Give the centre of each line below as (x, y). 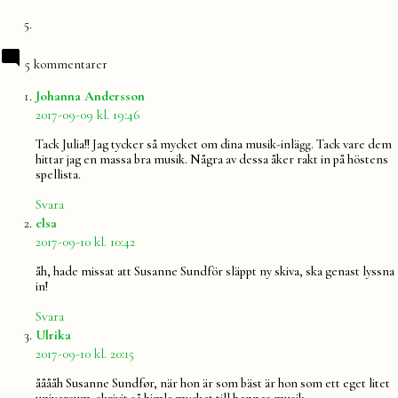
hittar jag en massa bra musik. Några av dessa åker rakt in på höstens (212, 160)
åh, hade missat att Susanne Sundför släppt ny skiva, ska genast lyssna (215, 272)
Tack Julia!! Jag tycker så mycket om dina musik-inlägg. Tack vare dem (214, 145)
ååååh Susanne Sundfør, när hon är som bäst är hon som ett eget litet (213, 384)
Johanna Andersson (90, 96)
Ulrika (53, 334)
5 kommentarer (66, 64)
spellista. (58, 175)
